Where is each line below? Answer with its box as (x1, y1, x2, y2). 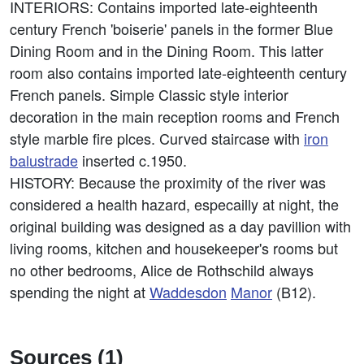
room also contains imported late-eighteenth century (10, 62, 347, 83)
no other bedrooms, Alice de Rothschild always (10, 259, 314, 280)
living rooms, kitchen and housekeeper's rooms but (10, 237, 338, 258)
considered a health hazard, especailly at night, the (10, 193, 339, 214)
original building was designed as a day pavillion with (10, 215, 351, 236)
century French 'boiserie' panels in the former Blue (10, 18, 333, 39)
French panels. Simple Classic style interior (10, 84, 288, 105)
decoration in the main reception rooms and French (10, 106, 340, 127)
